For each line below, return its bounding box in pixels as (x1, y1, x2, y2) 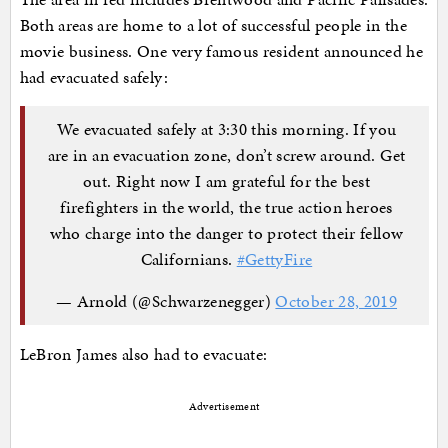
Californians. (140, 247, 237, 272)
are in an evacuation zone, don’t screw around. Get (47, 143, 406, 168)
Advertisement (188, 398, 260, 414)
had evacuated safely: (19, 64, 168, 89)
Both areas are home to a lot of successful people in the (19, 12, 408, 37)
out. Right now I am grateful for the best (82, 169, 371, 194)
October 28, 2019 (275, 289, 398, 314)
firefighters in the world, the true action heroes (60, 195, 393, 220)
